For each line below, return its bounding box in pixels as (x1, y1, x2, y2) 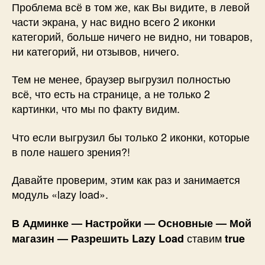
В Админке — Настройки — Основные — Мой (12, 215, 251, 231)
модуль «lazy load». (12, 186, 108, 202)
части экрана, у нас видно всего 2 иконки (12, 13, 215, 29)
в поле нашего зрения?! (12, 143, 130, 159)
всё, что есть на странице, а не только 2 (12, 86, 210, 102)
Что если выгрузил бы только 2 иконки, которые (12, 128, 250, 144)
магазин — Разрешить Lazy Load (12, 230, 184, 246)
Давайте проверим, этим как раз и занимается (12, 172, 240, 188)
